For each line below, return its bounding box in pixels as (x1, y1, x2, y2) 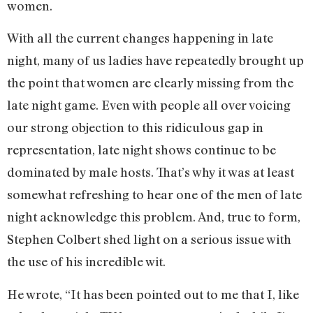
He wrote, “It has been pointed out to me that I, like (7, 286, 299, 302)
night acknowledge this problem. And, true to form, (7, 209, 300, 225)
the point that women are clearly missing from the (7, 75, 293, 91)
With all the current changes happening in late (7, 30, 273, 46)
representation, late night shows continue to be (7, 142, 276, 158)
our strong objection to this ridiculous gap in (7, 119, 263, 136)
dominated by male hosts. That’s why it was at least (7, 164, 294, 180)
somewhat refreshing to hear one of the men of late (7, 187, 302, 203)
